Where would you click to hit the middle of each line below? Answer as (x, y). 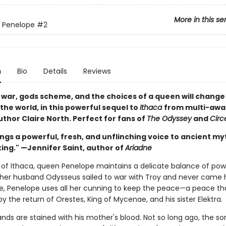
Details (55, 71)
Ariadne (138, 148)
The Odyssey (169, 119)
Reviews (97, 71)
